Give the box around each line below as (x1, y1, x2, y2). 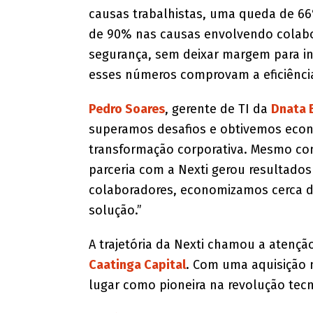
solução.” (88, 203, 142, 219)
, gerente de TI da (164, 101, 271, 117)
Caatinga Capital (88, 257, 186, 273)
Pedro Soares (88, 101, 165, 117)
